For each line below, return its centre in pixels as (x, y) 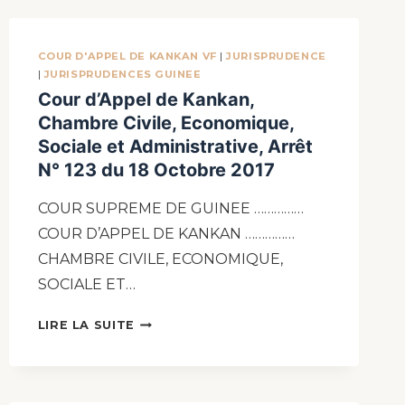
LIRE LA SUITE (86, 325)
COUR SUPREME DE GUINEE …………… (170, 209)
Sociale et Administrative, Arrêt (175, 147)
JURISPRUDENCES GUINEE (122, 74)
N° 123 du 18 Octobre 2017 (156, 170)
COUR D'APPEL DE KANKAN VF (127, 56)
